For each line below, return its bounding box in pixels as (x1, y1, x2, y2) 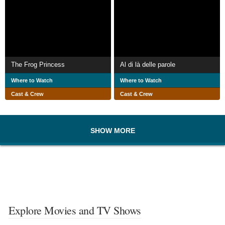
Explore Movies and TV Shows (9, 203, 141, 218)
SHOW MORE (90, 127, 135, 135)
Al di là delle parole (120, 61, 175, 69)
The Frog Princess (11, 61, 65, 69)
